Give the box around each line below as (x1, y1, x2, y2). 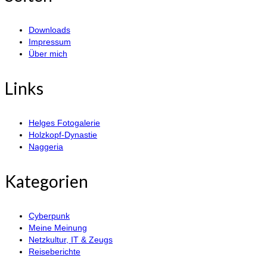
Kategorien (5, 171, 88, 192)
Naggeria (29, 142, 63, 152)
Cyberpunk (29, 211, 70, 221)
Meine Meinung (29, 223, 87, 233)
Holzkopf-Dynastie (29, 130, 97, 140)
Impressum (29, 37, 71, 47)
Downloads (29, 25, 70, 35)
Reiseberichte (29, 247, 80, 257)
